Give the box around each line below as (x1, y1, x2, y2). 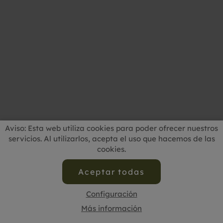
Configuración (86, 189, 137, 199)
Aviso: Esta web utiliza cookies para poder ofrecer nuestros (5, 123, 218, 133)
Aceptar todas (78, 167, 145, 177)
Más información (81, 204, 142, 213)
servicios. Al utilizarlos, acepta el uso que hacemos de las (8, 134, 215, 143)
